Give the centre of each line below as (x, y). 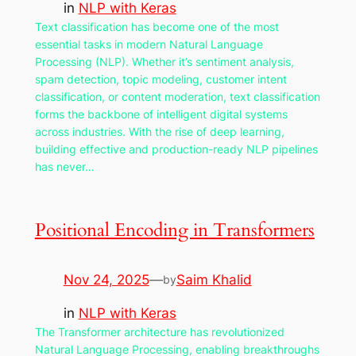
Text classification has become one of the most (157, 26)
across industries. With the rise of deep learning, (159, 131)
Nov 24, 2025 (106, 279)
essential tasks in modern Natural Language (149, 44)
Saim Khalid (214, 279)
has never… (64, 166)
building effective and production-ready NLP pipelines (176, 149)
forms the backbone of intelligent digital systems (161, 114)
